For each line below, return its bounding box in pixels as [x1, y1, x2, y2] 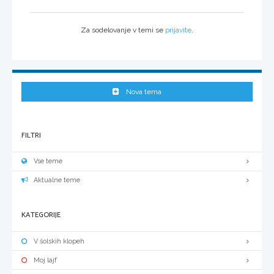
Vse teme [34, 157, 62, 166]
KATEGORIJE [21, 209, 61, 221]
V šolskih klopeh [34, 237, 84, 245]
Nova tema [126, 87, 161, 96]
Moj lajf [34, 256, 57, 264]
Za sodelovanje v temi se [81, 25, 165, 34]
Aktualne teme [34, 176, 80, 185]
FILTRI [21, 129, 41, 141]
